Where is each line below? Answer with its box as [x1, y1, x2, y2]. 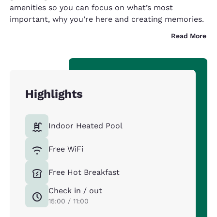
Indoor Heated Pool [48, 121, 123, 131]
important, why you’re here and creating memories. [10, 15, 204, 24]
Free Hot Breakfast [48, 168, 120, 177]
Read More [171, 32, 206, 40]
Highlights [25, 87, 83, 101]
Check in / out [48, 186, 102, 196]
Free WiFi [48, 144, 83, 154]
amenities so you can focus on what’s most [10, 3, 173, 13]
